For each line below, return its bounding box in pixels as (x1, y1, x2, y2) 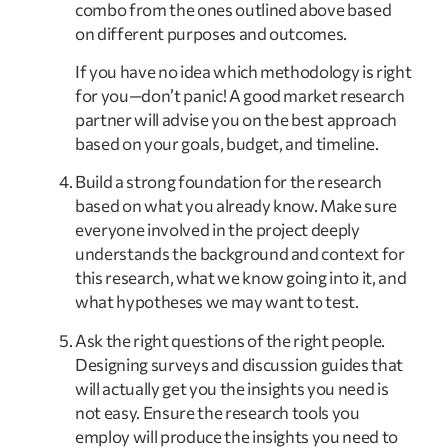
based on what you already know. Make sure (75, 195, 398, 217)
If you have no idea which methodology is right (75, 60, 412, 82)
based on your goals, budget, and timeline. (75, 132, 379, 154)
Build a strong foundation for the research (75, 171, 382, 193)
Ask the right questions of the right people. (75, 329, 386, 351)
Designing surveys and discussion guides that (75, 353, 404, 375)
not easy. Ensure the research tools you (75, 401, 360, 423)
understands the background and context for (75, 243, 405, 265)
